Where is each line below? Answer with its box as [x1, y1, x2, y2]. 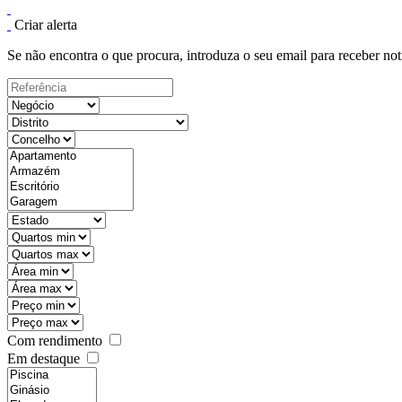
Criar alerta [14, 17, 77, 32]
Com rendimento [7, 333, 102, 348]
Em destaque [7, 351, 80, 366]
